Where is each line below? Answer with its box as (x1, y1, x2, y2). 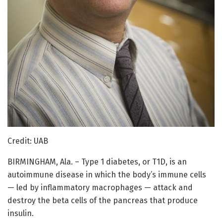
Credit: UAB (7, 136, 48, 146)
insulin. (7, 209, 34, 219)
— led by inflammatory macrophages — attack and (7, 183, 193, 193)
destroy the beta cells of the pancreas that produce (7, 196, 198, 206)
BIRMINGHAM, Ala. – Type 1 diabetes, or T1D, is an (7, 157, 187, 167)
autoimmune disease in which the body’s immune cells (7, 170, 206, 180)
